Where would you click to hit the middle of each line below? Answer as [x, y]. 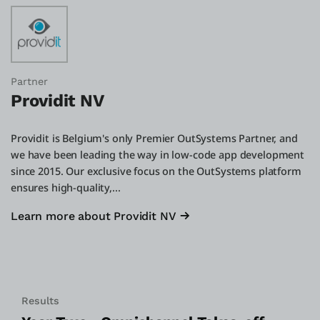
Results [40, 300]
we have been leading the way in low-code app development [157, 154]
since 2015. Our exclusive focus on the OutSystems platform [156, 171]
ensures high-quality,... [66, 187]
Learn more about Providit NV [94, 216]
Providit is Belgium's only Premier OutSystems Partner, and [154, 138]
